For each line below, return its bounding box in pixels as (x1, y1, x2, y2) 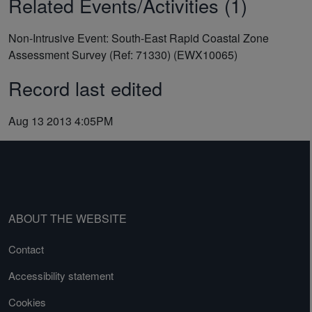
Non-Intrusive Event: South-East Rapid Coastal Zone (8, 29, 269, 46)
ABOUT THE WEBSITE (8, 210, 127, 226)
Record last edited (8, 74, 162, 102)
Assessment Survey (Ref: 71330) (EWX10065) (8, 46, 237, 63)
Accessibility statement (8, 268, 114, 283)
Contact (8, 242, 44, 256)
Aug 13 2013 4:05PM (8, 112, 113, 129)
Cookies (8, 295, 46, 309)
